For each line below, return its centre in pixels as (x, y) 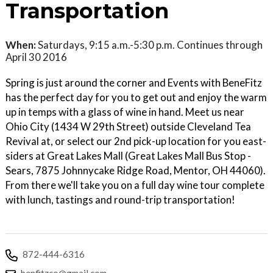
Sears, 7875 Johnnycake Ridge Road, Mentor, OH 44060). (136, 170)
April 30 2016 (36, 57)
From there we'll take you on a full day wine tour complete (135, 185)
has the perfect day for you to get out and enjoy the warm (136, 97)
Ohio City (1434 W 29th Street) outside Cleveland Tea (128, 126)
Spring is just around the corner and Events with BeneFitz (134, 82)
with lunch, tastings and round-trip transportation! (120, 199)
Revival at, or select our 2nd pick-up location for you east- (136, 141)
